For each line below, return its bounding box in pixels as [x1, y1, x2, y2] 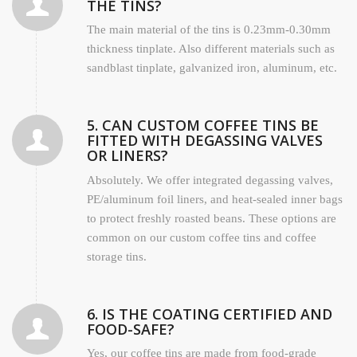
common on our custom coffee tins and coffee [87, 230, 317, 244]
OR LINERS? [87, 146, 169, 166]
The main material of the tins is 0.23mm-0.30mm [87, 23, 331, 37]
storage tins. [87, 249, 147, 263]
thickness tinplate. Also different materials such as [87, 42, 335, 56]
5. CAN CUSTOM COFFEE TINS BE [87, 116, 320, 135]
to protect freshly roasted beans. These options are [87, 211, 337, 225]
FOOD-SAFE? [87, 319, 175, 339]
